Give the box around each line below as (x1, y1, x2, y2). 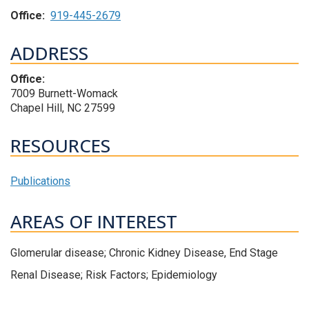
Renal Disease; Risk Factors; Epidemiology (10, 268, 217, 282)
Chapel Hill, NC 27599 (10, 101, 115, 115)
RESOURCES (10, 133, 110, 159)
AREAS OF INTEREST (10, 209, 177, 235)
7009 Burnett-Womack (10, 87, 118, 101)
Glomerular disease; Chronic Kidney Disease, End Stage (10, 246, 278, 260)
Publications (10, 175, 70, 188)
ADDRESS (10, 41, 88, 66)
